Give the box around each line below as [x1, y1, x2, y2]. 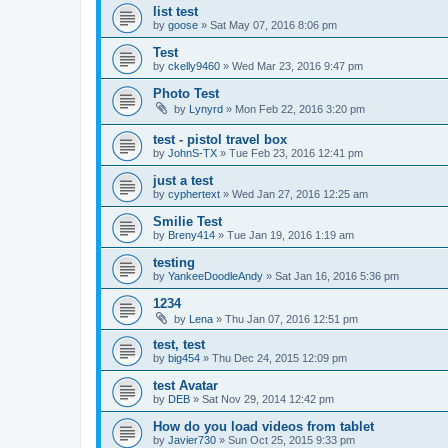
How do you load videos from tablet [153, 419, 374, 435]
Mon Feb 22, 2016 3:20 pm [235, 102, 365, 115]
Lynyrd [189, 102, 223, 115]
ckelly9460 [168, 59, 220, 72]
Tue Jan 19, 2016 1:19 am [227, 229, 354, 242]
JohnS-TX [168, 147, 217, 160]
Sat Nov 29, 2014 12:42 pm [202, 393, 334, 406]
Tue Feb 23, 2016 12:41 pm [229, 147, 363, 160]
